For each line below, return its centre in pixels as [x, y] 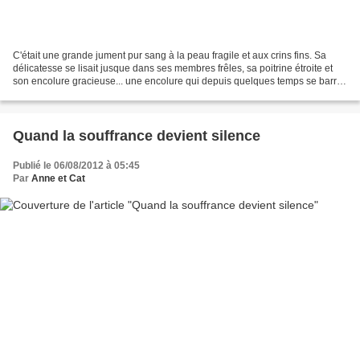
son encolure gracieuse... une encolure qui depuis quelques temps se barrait [180, 82]
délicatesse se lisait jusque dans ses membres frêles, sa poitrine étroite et [173, 69]
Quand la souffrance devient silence [137, 136]
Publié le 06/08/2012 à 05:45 [76, 166]
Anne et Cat [58, 179]
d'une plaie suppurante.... [68, 94]
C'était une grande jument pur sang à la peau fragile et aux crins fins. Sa [170, 56]
